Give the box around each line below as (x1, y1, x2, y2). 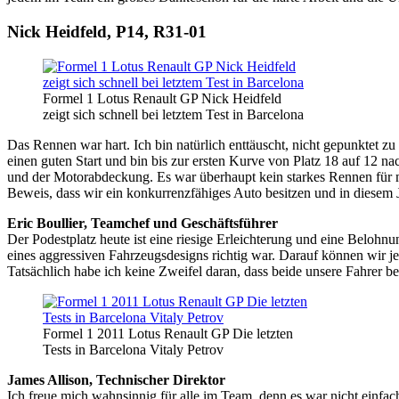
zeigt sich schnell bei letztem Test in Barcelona (43, 106, 304, 122)
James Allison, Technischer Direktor (7, 371, 225, 387)
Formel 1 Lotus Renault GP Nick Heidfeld (43, 90, 281, 106)
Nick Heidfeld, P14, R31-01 (7, 22, 207, 42)
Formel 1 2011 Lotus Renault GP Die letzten (43, 325, 293, 341)
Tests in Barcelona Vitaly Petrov (43, 341, 224, 357)
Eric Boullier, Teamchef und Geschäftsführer (7, 215, 278, 231)
